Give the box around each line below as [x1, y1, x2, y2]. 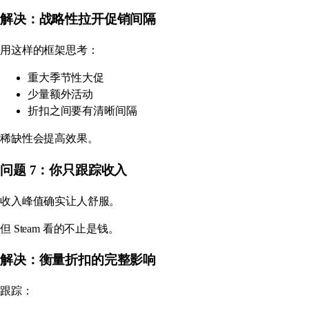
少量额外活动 [28, 88, 94, 101]
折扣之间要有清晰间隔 [28, 105, 137, 117]
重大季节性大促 [28, 72, 104, 84]
